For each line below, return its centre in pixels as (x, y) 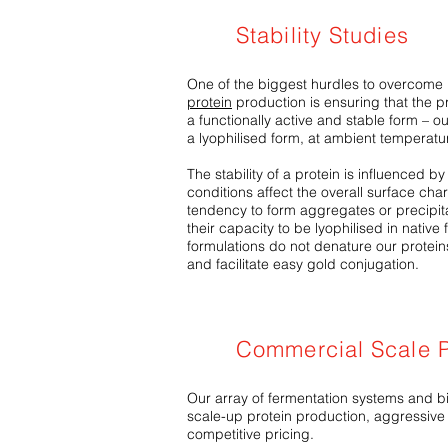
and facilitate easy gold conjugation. (303, 264)
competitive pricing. (250, 434)
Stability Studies (322, 35)
